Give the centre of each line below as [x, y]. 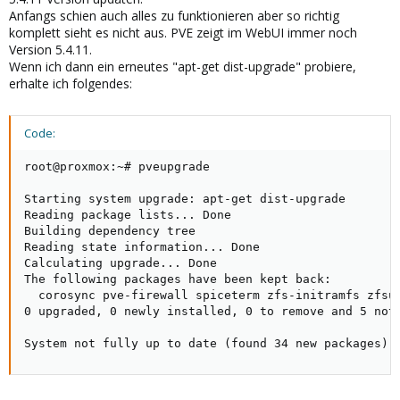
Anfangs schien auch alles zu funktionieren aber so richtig [174, 16]
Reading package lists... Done [128, 215]
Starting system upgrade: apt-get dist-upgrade [185, 199]
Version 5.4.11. [50, 50]
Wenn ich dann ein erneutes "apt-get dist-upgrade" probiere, [183, 67]
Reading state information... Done [142, 247]
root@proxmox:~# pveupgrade [117, 167]
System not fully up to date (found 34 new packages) [206, 343]
